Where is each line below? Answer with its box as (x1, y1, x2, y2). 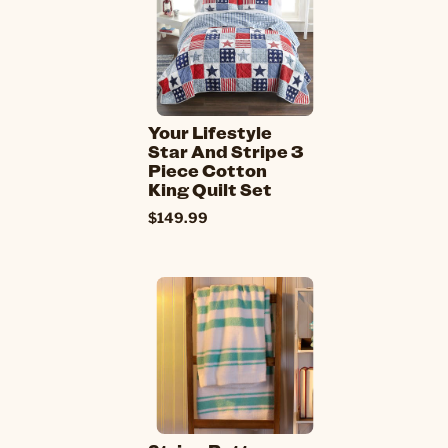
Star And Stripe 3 (148, 139, 304, 163)
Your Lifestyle (148, 120, 272, 144)
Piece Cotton (148, 158, 267, 182)
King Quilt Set (148, 177, 272, 201)
